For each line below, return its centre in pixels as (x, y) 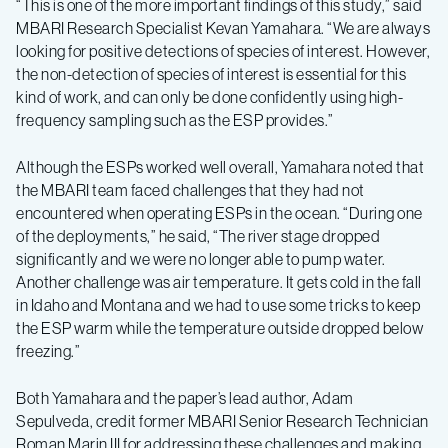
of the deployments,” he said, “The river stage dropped (198, 235)
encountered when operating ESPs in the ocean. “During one (219, 212)
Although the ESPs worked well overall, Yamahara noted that (220, 166)
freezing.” (48, 350)
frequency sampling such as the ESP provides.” (175, 119)
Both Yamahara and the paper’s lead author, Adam (185, 397)
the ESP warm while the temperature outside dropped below (219, 327)
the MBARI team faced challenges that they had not (190, 189)
